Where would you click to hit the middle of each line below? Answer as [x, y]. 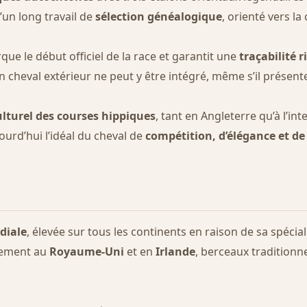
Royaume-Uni [87, 252]
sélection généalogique [159, 16]
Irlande [175, 252]
